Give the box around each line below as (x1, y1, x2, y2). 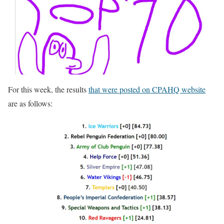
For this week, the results (8, 83, 88, 94)
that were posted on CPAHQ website (88, 83, 205, 94)
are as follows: (8, 97, 52, 108)
